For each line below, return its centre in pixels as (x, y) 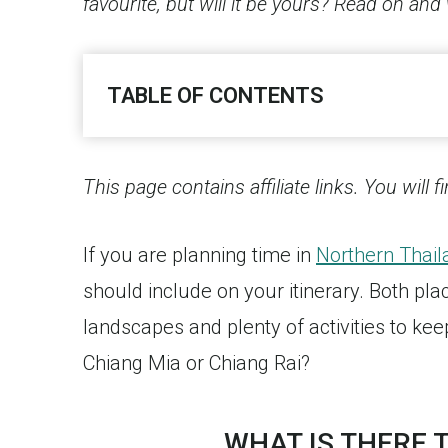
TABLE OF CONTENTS (215, 95)
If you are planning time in (199, 255)
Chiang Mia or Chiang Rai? (196, 363)
